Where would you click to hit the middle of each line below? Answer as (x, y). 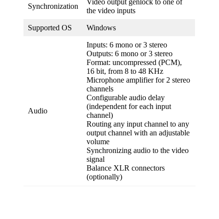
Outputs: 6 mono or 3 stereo (130, 54)
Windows (101, 28)
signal (96, 159)
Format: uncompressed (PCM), (134, 63)
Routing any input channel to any (138, 124)
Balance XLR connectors (126, 168)
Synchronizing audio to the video (138, 151)
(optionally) (104, 177)
